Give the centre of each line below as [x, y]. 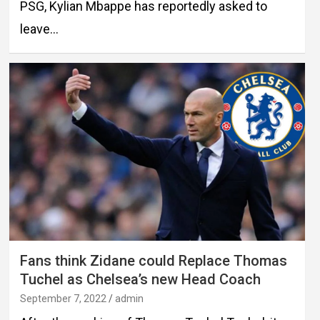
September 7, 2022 [63, 299]
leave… [39, 29]
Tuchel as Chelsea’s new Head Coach [140, 280]
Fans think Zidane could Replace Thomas [153, 261]
